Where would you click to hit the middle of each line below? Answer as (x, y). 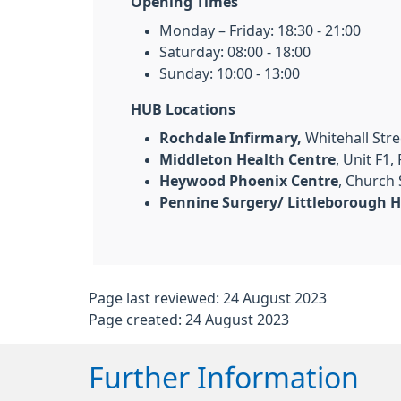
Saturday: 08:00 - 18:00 (235, 52)
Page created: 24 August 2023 (189, 320)
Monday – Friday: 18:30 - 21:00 (260, 30)
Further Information (224, 379)
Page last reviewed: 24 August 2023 (208, 298)
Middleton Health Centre (247, 159)
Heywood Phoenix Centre (249, 181)
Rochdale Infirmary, (230, 138)
